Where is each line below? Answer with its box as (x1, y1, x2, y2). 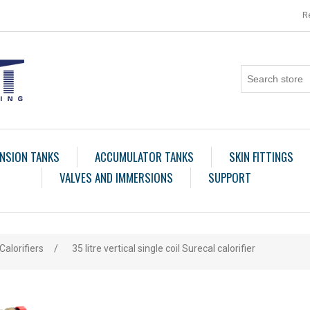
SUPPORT (208, 169, 251, 186)
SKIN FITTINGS (228, 148, 293, 165)
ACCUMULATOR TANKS (94, 148, 194, 165)
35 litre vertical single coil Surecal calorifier (72, 243, 255, 254)
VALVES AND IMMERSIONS (60, 169, 173, 186)
